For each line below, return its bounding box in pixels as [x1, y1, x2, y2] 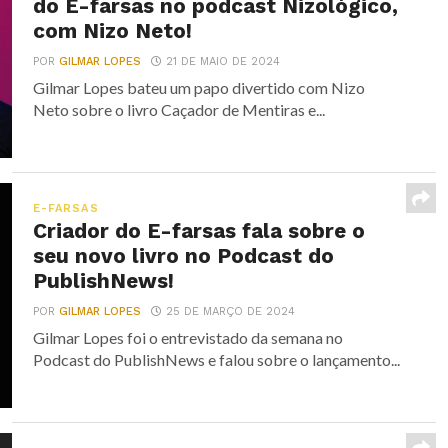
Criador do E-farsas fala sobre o [33, 219, 366, 243]
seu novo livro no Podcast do [33, 244, 335, 268]
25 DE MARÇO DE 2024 [166, 305, 296, 318]
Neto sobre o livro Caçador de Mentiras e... [33, 100, 326, 119]
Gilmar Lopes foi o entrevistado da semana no [33, 328, 344, 347]
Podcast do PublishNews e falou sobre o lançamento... [33, 350, 401, 369]
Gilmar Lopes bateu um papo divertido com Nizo [33, 78, 366, 97]
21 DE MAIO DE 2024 [166, 55, 281, 68]
